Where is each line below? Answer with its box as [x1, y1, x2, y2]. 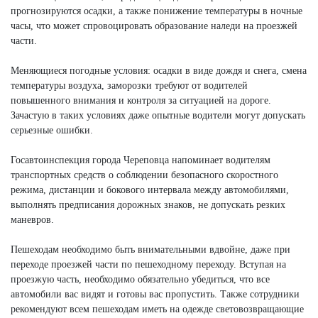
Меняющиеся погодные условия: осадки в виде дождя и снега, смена [11, 65, 307, 76]
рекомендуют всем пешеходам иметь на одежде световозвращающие [11, 303, 304, 314]
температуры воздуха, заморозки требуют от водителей [11, 79, 248, 91]
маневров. [11, 214, 54, 225]
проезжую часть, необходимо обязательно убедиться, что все [11, 273, 270, 285]
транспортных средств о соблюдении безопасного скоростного [11, 169, 278, 180]
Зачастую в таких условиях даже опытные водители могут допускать [11, 109, 305, 121]
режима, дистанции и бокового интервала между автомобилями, [11, 184, 289, 195]
